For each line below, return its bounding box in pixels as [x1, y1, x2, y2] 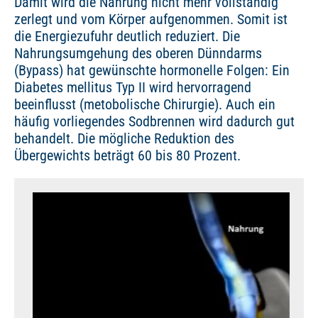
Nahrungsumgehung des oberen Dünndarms [14, 45, 262, 62]
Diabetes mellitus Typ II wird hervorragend [14, 79, 251, 96]
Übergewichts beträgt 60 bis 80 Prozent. [14, 147, 241, 164]
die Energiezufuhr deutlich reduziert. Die [14, 28, 240, 45]
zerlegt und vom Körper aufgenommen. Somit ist [14, 11, 287, 28]
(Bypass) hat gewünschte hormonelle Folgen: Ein [14, 62, 290, 79]
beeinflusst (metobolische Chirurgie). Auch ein [14, 96, 275, 113]
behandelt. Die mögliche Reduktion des [14, 130, 234, 147]
